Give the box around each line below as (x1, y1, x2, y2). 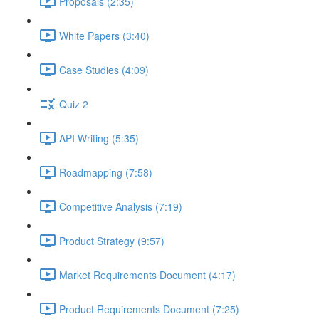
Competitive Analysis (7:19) (59, 199, 182, 214)
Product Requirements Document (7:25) (59, 301, 239, 316)
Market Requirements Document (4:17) (59, 267, 236, 282)
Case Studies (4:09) (59, 62, 149, 77)
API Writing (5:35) (59, 130, 139, 145)
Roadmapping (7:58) (59, 164, 152, 179)
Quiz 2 (59, 96, 88, 111)
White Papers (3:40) (59, 28, 150, 43)
